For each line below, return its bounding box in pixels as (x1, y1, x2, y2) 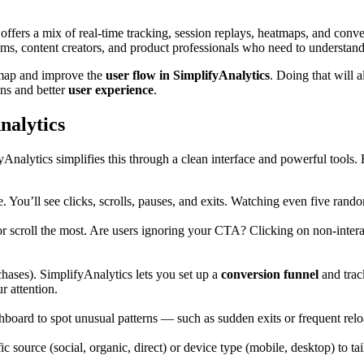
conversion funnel (221, 267, 318, 282)
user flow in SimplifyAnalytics (106, 68, 270, 83)
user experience (68, 83, 154, 97)
